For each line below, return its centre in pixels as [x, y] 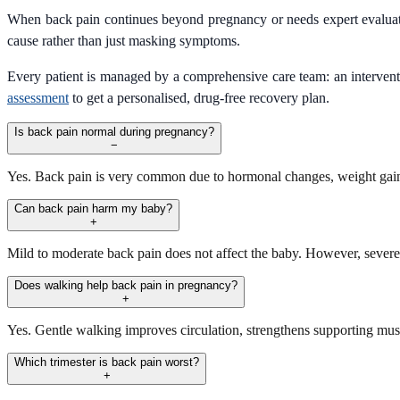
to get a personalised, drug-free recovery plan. [199, 97]
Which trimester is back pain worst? [107, 362]
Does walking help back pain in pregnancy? [126, 285]
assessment [38, 97]
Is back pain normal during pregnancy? [114, 131]
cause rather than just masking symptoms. [124, 40]
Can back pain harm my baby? [93, 208]
